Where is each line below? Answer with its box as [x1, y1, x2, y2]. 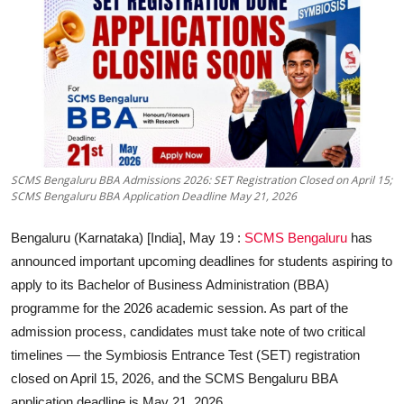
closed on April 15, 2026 [11, 371, 151, 386]
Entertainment [14, 93, 100, 111]
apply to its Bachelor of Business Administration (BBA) [11, 277, 329, 292]
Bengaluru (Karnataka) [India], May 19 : [11, 230, 244, 245]
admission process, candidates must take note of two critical [11, 324, 365, 339]
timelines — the [11, 347, 106, 363]
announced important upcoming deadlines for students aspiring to [11, 253, 392, 269]
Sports [14, 49, 56, 67]
